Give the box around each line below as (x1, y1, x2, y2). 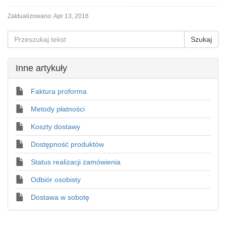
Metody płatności (31, 105, 85, 113)
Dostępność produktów (31, 140, 104, 148)
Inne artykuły (16, 63, 67, 73)
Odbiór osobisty (31, 176, 81, 184)
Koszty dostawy (31, 123, 80, 131)
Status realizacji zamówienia (31, 158, 121, 166)
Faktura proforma (31, 87, 87, 95)
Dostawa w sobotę (31, 193, 89, 201)
